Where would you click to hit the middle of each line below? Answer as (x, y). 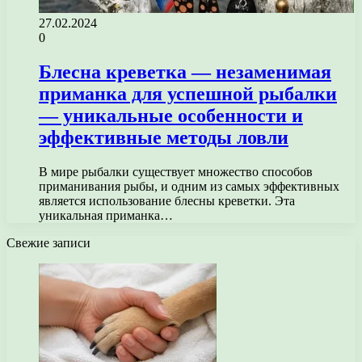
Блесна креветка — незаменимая (185, 72)
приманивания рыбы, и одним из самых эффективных (189, 186)
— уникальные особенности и (171, 115)
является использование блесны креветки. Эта (167, 200)
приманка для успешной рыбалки (188, 93)
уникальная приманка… (106, 215)
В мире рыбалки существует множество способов (176, 171)
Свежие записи (48, 242)
